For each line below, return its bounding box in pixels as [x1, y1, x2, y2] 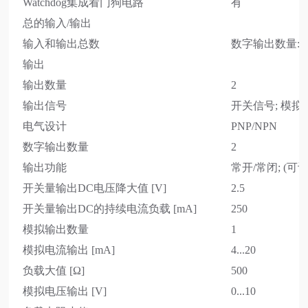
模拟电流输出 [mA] [23, 243, 115, 256]
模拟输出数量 [23, 223, 89, 235]
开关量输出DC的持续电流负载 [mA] [23, 202, 197, 214]
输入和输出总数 [23, 37, 100, 49]
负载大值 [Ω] [23, 264, 85, 276]
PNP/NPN [231, 120, 278, 132]
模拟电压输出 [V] [23, 285, 107, 297]
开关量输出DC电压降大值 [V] [23, 181, 167, 194]
